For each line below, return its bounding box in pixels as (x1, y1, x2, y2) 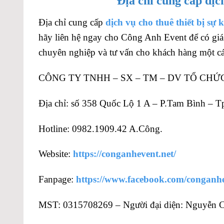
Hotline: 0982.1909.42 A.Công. (38, 123, 162, 134)
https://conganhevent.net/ (73, 148, 176, 159)
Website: (38, 148, 73, 159)
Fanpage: (38, 174, 76, 185)
